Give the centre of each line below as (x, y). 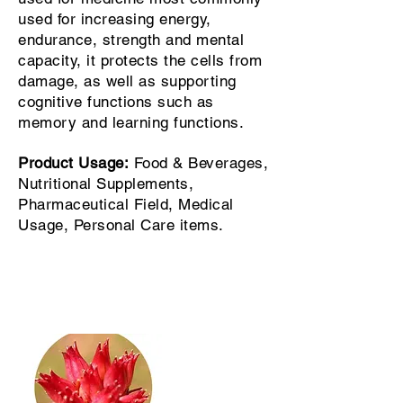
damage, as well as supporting (127, 81)
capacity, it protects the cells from (140, 60)
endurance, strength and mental (131, 40)
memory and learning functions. (134, 122)
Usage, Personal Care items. (126, 225)
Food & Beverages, (199, 163)
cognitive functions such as (116, 102)
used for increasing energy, (115, 19)
